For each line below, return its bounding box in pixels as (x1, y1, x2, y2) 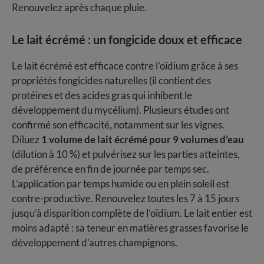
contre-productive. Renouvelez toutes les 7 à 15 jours (12, 192, 239, 205)
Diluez (12, 133, 41, 146)
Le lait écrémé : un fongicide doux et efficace (12, 32, 242, 47)
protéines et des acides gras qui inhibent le (12, 89, 192, 102)
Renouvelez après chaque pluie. (12, 1, 147, 14)
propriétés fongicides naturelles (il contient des (12, 74, 211, 87)
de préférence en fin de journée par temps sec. (12, 163, 209, 176)
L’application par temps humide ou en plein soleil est (12, 177, 229, 190)
